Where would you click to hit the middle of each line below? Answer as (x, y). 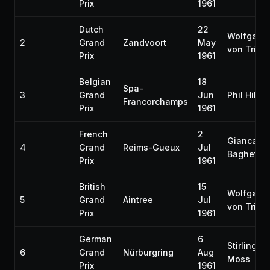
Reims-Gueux (151, 147)
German (96, 239)
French (93, 134)
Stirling (242, 246)
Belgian (95, 82)
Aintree (138, 200)
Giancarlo (248, 141)
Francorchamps (155, 102)
